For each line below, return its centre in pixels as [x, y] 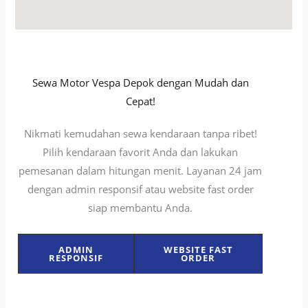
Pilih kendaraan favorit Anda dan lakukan [140, 152]
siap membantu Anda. [140, 207]
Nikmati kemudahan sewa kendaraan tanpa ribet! [140, 133]
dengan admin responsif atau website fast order [140, 189]
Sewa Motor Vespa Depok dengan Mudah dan [140, 82]
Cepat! [140, 101]
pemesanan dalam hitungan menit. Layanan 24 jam [140, 170]
